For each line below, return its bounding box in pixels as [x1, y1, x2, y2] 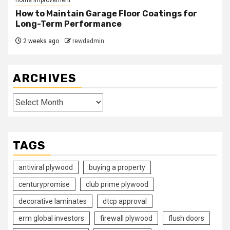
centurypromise [18, 180, 70, 188]
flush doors [168, 214, 204, 222]
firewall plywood [100, 214, 152, 222]
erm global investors [18, 214, 84, 222]
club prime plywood [86, 180, 148, 188]
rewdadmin [72, 37, 104, 45]
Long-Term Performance [15, 18, 123, 29]
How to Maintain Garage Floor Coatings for [15, 8, 197, 18]
